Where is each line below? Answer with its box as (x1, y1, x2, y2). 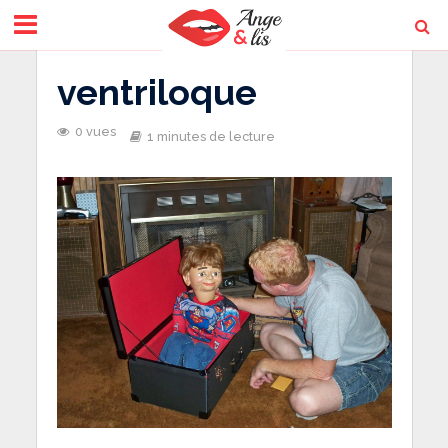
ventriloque (56, 71, 257, 113)
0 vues (74, 124, 116, 139)
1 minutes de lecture (146, 129, 275, 144)
